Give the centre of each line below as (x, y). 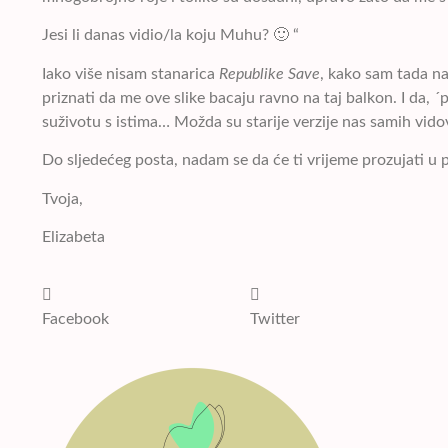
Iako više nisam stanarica (130, 73)
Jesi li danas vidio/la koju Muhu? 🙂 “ (170, 35)
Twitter (275, 319)
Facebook (75, 319)
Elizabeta (73, 236)
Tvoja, (62, 198)
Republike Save (269, 73)
